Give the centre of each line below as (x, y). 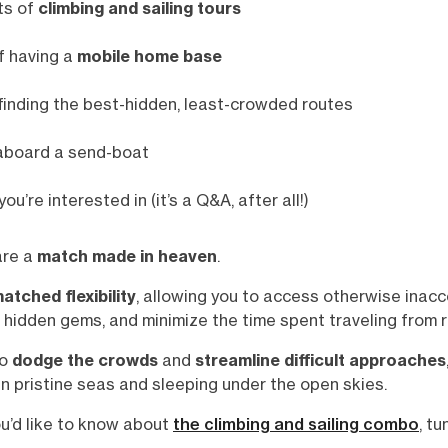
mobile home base (149, 56)
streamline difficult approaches (320, 360)
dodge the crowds (85, 360)
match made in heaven (127, 256)
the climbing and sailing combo (296, 424)
